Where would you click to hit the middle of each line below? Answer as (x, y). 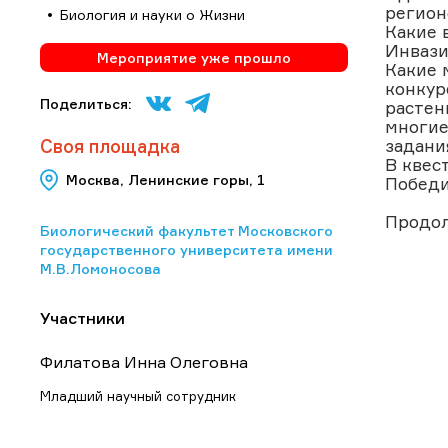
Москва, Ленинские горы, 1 (165, 180)
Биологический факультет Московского (186, 230)
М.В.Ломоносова (100, 268)
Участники (82, 317)
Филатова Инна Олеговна (144, 361)
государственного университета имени (186, 249)
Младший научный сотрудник (138, 395)
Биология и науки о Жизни (152, 14)
